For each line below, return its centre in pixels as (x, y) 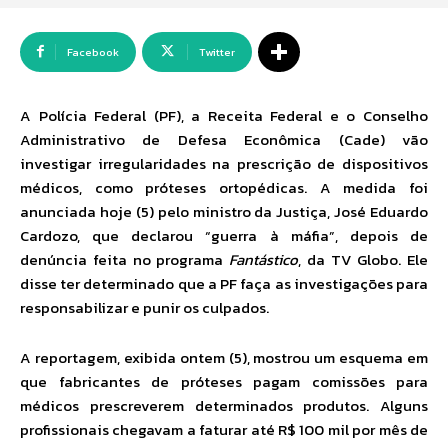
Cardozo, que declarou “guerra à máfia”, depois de (224, 236)
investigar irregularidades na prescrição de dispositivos (224, 164)
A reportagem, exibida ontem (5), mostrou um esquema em (224, 358)
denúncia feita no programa (124, 260)
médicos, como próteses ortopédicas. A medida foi (224, 188)
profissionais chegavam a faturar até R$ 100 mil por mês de (224, 430)
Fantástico (263, 260)
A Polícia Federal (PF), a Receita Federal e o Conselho (224, 116)
